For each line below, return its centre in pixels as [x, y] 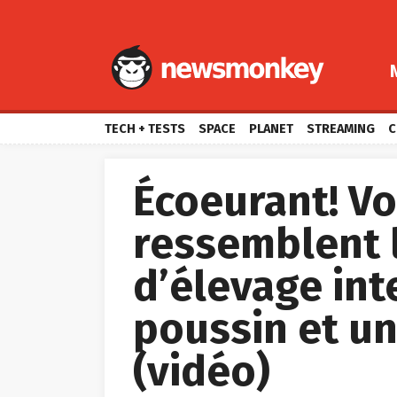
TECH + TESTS [145, 129]
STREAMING [341, 129]
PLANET [271, 129]
